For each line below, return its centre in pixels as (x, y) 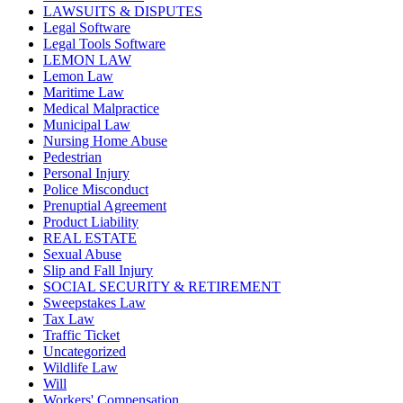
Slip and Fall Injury (98, 270)
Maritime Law (84, 92)
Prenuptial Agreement (105, 205)
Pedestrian (72, 157)
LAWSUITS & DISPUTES (123, 11)
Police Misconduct (96, 189)
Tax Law (69, 318)
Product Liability (91, 221)
